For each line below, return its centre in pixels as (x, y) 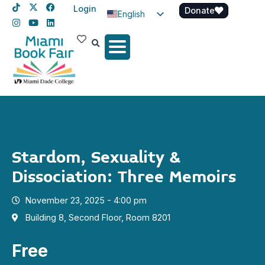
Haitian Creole (157, 53)
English (131, 14)
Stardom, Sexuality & (96, 158)
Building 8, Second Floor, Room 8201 (98, 218)
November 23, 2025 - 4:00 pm (86, 201)
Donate (200, 10)
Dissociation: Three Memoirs (124, 177)
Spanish (133, 33)
